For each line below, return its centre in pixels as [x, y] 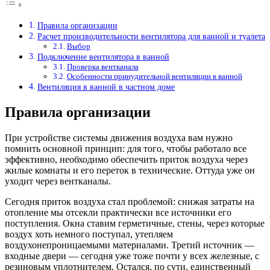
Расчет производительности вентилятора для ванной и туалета [151, 36]
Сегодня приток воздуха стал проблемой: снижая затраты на [130, 202]
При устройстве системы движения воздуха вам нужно [119, 138]
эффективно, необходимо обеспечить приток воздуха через [126, 159]
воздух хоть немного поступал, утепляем [89, 234]
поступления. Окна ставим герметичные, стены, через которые [135, 223]
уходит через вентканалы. [58, 181]
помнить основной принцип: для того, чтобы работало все [126, 149]
